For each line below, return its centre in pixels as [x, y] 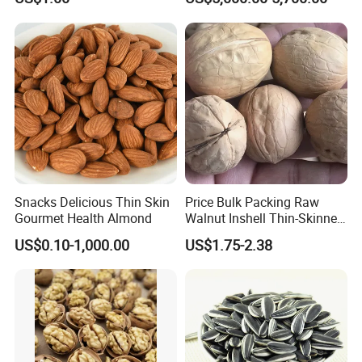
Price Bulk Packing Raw [252, 202]
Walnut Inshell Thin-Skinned [264, 218]
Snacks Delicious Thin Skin [93, 202]
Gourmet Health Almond [84, 218]
